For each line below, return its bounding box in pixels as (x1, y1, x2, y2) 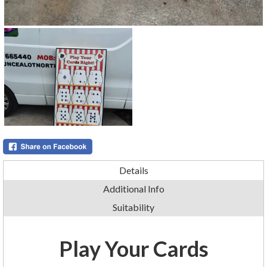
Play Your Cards (58, 235, 209, 262)
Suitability (113, 201, 154, 213)
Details (119, 164, 148, 176)
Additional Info (103, 182, 164, 194)
